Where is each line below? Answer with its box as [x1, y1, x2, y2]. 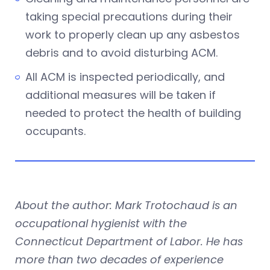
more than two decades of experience [15, 251, 224, 267]
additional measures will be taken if [25, 87, 216, 102]
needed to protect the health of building [25, 105, 241, 121]
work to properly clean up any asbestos [25, 27, 240, 42]
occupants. [25, 123, 89, 139]
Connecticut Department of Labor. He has [15, 233, 243, 249]
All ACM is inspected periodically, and [25, 69, 225, 84]
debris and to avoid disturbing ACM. [25, 45, 221, 60]
